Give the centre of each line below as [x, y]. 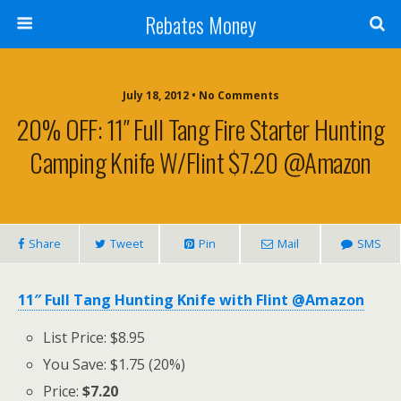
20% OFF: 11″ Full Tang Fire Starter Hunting [200, 129]
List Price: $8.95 [94, 337]
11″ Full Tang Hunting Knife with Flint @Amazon [191, 300]
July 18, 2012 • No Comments [200, 95]
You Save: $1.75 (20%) [115, 365]
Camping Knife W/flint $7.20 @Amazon [200, 162]
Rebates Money [200, 24]
